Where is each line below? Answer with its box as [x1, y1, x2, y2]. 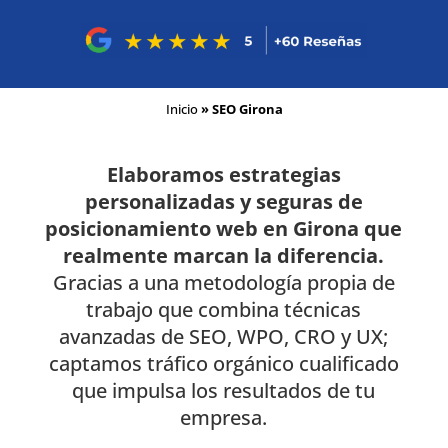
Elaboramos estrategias [106, 161, 341, 189]
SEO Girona [211, 100, 283, 119]
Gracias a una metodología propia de [52, 269, 395, 297]
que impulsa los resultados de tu [72, 377, 376, 405]
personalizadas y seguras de [84, 188, 363, 216]
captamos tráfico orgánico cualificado [48, 350, 399, 378]
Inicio [165, 100, 198, 119]
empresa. [180, 404, 268, 432]
